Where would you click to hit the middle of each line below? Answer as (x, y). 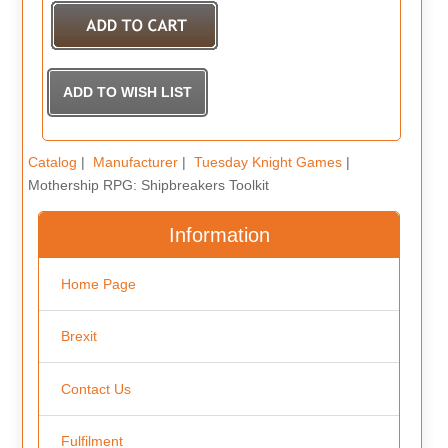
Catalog (52, 162)
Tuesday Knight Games (267, 162)
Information (219, 235)
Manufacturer (135, 162)
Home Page (98, 283)
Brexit (78, 336)
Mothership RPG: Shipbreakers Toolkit (148, 185)
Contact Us (95, 388)
